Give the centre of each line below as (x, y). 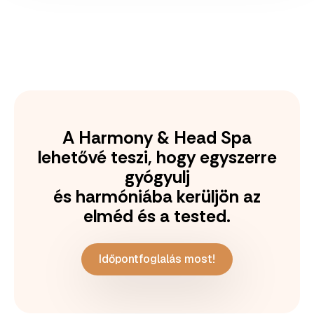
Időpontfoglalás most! (157, 259)
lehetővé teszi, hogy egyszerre (157, 157)
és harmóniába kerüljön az (157, 197)
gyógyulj (157, 177)
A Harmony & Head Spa (157, 138)
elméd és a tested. (157, 216)
